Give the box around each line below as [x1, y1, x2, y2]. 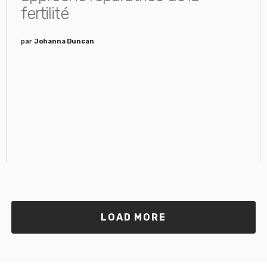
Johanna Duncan [33, 38, 94, 45]
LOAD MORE [100, 212, 167, 223]
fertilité [20, 4, 69, 23]
